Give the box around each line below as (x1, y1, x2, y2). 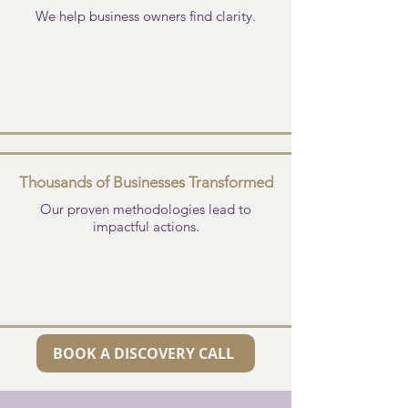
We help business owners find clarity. (36, 7, 256, 25)
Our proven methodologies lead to (40, 200, 251, 218)
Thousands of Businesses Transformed (18, 173, 273, 191)
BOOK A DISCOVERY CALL (53, 343, 235, 363)
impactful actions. (92, 218, 199, 235)
